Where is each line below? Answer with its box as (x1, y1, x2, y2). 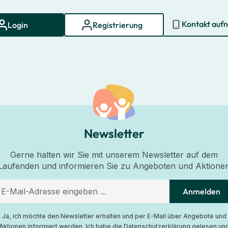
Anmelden (183, 186, 220, 196)
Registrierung (93, 19, 142, 30)
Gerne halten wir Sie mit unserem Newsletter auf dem (10, 150, 218, 160)
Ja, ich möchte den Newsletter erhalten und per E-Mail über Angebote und (2, 212, 226, 220)
